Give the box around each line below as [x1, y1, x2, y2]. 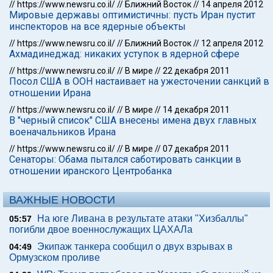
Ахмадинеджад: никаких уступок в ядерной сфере [9, 48, 239, 60]
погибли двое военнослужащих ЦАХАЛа [9, 224, 193, 235]
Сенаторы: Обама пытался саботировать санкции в [9, 154, 241, 165]
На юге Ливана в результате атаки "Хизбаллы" [37, 213, 248, 224]
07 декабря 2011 [163, 144, 230, 154]
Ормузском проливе [9, 252, 100, 263]
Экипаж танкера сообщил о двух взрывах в [37, 241, 233, 252]
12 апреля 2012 [201, 38, 263, 48]
